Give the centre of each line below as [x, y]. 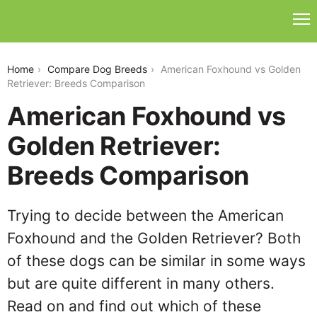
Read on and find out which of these [134, 306]
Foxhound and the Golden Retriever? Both [154, 238]
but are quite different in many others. [141, 283]
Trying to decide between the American [145, 215]
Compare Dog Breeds [97, 69]
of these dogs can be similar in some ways [156, 261]
